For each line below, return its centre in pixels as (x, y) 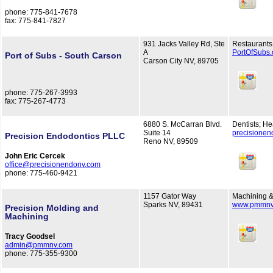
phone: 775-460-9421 (41, 173)
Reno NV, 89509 (171, 141)
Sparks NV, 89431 (173, 205)
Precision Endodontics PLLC (65, 136)
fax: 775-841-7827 (35, 21)
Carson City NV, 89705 (181, 61)
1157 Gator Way (170, 196)
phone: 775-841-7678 (41, 12)
